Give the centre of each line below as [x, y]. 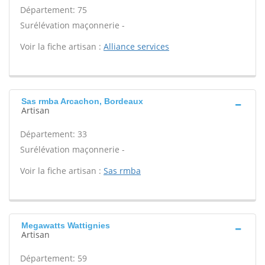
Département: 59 [54, 258]
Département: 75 [54, 10]
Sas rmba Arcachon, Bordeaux [82, 101]
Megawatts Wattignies [66, 225]
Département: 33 [54, 134]
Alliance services [136, 46]
